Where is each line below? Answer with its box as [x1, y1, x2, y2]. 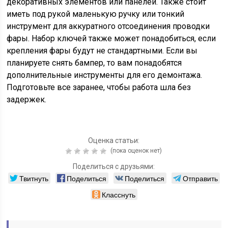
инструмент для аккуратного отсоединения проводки [7, 21, 210, 32]
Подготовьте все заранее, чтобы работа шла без [7, 82, 191, 93]
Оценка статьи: [88, 136, 140, 145]
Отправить [182, 173, 218, 184]
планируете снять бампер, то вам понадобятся [7, 58, 182, 68]
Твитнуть [19, 173, 48, 184]
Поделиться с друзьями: [73, 162, 155, 171]
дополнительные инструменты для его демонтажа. [7, 70, 203, 80]
